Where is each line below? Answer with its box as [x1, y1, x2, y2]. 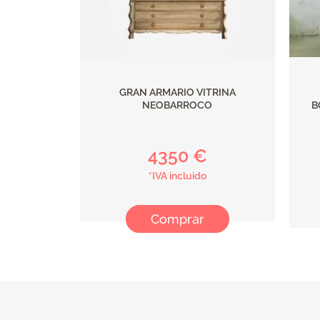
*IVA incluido [148, 169, 206, 181]
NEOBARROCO [142, 99, 213, 111]
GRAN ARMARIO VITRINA [119, 86, 236, 98]
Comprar [150, 211, 204, 226]
